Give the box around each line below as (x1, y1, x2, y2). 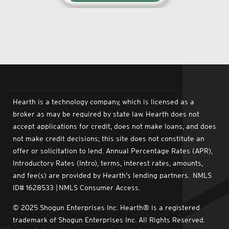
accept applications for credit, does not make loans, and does (13, 122, 216, 131)
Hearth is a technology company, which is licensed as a (13, 98, 194, 106)
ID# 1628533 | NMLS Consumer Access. (13, 184, 140, 192)
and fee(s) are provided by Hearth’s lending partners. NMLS (13, 171, 212, 180)
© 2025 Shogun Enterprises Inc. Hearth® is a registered (13, 203, 200, 212)
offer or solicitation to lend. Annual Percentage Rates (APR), (13, 147, 213, 155)
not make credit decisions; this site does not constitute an (13, 134, 204, 143)
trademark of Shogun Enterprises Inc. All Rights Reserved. (13, 215, 205, 224)
